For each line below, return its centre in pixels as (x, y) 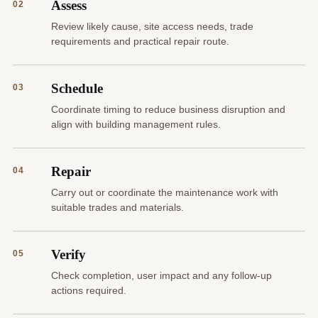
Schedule (77, 89)
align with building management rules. (136, 125)
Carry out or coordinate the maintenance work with (165, 193)
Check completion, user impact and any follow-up (161, 276)
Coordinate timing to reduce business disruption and (168, 110)
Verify (68, 255)
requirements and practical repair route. (140, 42)
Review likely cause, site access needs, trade (152, 27)
